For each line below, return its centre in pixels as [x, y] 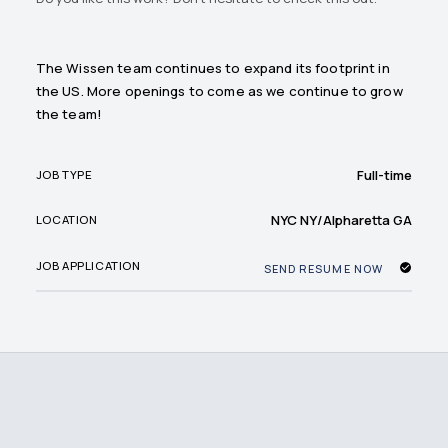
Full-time [385, 174]
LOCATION [66, 220]
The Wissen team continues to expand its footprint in [212, 68]
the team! [69, 114]
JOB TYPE [64, 175]
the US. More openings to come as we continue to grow [219, 91]
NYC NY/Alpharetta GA [342, 219]
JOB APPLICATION [88, 266]
